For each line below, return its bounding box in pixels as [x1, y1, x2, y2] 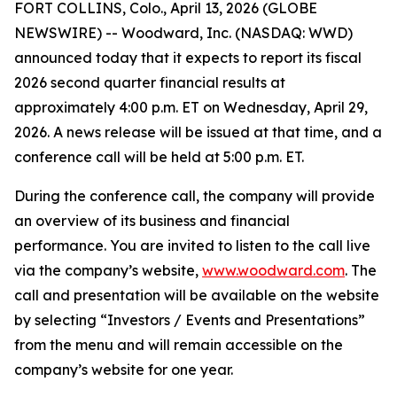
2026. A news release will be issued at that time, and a [14, 123, 382, 141]
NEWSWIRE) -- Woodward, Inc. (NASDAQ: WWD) [14, 24, 353, 42]
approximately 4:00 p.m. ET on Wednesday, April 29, [14, 98, 368, 116]
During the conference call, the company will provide [14, 187, 375, 205]
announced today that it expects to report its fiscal [14, 49, 362, 66]
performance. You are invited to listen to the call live [14, 237, 370, 254]
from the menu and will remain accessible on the [14, 336, 343, 354]
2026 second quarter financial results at [14, 74, 285, 91]
